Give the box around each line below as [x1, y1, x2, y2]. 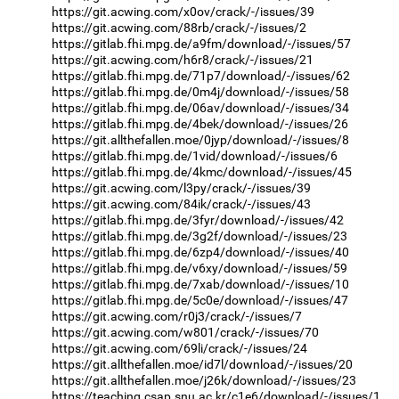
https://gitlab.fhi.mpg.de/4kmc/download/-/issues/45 [52, 164, 352, 179]
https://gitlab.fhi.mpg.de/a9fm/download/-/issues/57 [52, 36, 351, 51]
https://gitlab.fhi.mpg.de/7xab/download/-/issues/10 [52, 276, 349, 291]
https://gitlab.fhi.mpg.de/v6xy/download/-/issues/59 [52, 260, 347, 275]
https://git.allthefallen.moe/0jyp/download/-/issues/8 [52, 132, 349, 147]
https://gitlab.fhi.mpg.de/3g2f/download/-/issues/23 [52, 228, 347, 243]
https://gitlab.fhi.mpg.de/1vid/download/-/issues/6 [52, 148, 338, 163]
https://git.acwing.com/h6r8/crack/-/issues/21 [52, 52, 313, 67]
